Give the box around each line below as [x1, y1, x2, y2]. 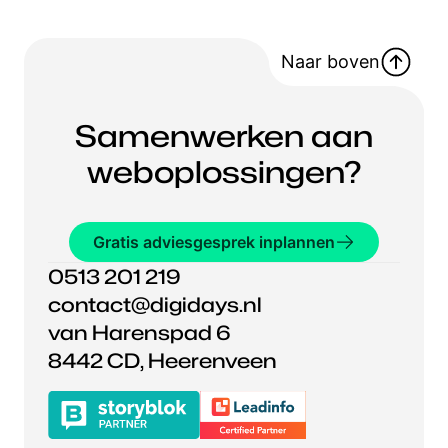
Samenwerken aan [75, 117, 373, 154]
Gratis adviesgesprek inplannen [93, 231, 335, 252]
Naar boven [281, 51, 380, 73]
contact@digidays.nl [48, 292, 262, 317]
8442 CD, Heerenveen [48, 348, 277, 373]
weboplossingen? [87, 153, 361, 190]
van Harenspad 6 [48, 320, 231, 345]
